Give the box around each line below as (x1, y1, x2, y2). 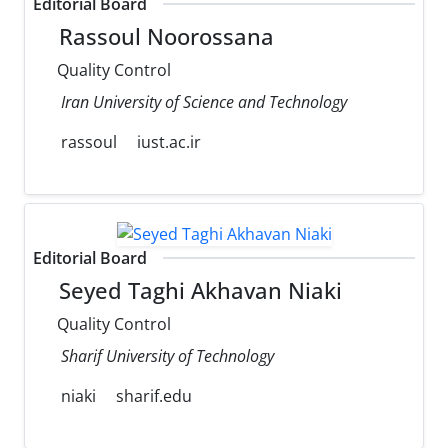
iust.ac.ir (137, 131, 201, 154)
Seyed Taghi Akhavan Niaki (53, 275, 343, 305)
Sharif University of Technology (61, 344, 274, 367)
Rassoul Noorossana (53, 22, 275, 52)
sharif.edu (116, 384, 192, 407)
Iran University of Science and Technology (61, 91, 347, 114)
